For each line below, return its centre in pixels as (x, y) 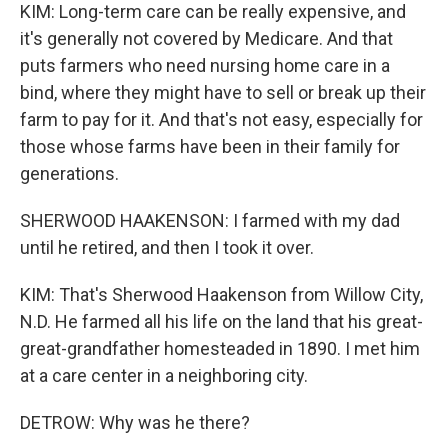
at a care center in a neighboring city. (164, 375)
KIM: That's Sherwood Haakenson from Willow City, (221, 294)
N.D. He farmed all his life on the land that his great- (221, 321)
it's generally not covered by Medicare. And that (206, 38)
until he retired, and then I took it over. (167, 247)
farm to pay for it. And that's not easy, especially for (221, 119)
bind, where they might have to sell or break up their (223, 92)
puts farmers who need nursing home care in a (205, 65)
